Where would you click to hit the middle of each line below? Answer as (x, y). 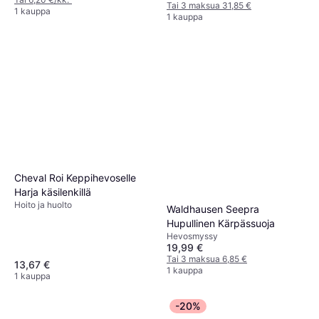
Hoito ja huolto (43, 204)
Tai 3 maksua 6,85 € (207, 259)
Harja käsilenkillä (53, 192)
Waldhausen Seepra (213, 209)
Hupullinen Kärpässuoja (221, 224)
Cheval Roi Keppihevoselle (75, 177)
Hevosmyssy (192, 236)
